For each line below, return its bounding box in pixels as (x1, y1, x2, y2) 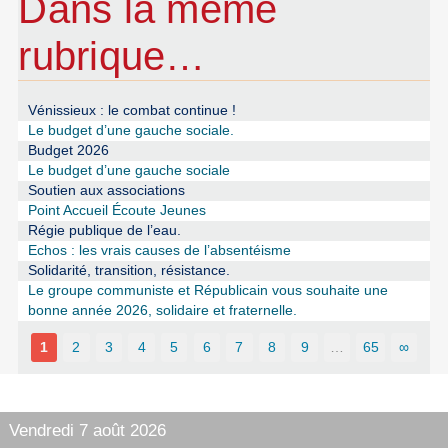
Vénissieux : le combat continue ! (27, 103, 236, 119)
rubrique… (18, 34, 206, 79)
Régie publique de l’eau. (27, 223, 181, 239)
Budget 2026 (27, 143, 109, 159)
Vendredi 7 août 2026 (8, 419, 166, 440)
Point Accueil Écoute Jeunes (27, 203, 206, 219)
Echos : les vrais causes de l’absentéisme (27, 243, 291, 259)
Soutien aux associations (27, 183, 185, 199)
